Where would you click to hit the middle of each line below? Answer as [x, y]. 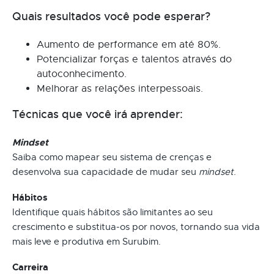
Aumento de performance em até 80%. [129, 44]
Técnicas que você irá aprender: [98, 114]
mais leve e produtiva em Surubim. [87, 241]
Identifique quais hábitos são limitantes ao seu [113, 212]
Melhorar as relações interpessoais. [120, 88]
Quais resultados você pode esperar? [111, 16]
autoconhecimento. [82, 74]
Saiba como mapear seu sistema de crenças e [112, 157]
